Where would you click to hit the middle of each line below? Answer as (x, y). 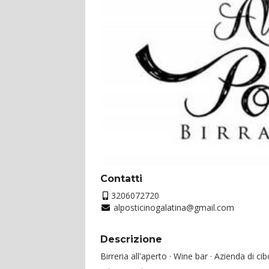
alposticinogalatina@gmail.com (172, 207)
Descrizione (131, 239)
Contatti (121, 178)
